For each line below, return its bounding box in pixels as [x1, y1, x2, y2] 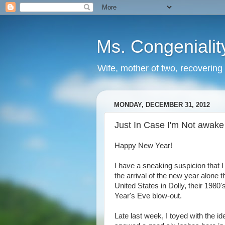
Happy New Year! [115, 142, 172, 150]
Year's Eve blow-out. [115, 192, 182, 200]
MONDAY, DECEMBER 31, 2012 [114, 101, 210, 109]
